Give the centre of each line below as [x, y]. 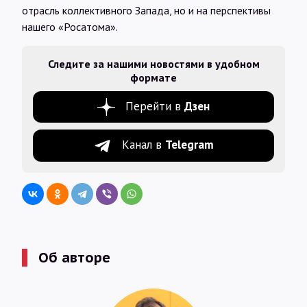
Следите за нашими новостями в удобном [153, 63]
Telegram [189, 145]
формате [153, 77]
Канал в [143, 145]
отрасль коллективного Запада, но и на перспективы [146, 10]
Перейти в [155, 106]
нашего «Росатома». [70, 26]
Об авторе [74, 258]
